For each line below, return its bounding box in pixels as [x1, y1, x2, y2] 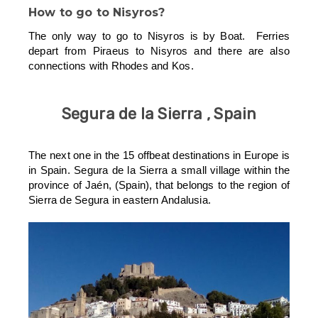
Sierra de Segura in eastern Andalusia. [28, 194, 211, 207]
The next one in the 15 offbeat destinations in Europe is [28, 149, 290, 162]
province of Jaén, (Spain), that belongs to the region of [28, 179, 290, 192]
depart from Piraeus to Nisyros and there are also [28, 45, 290, 57]
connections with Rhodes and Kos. [28, 60, 194, 72]
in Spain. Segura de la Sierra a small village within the [28, 164, 290, 177]
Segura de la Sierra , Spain [61, 104, 257, 124]
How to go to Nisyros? [28, 6, 169, 20]
